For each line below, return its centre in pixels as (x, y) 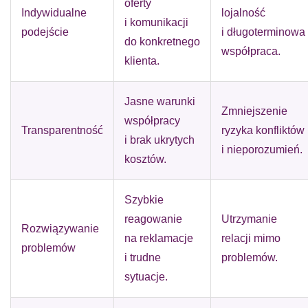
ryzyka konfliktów (263, 130)
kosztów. (145, 159)
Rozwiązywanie (60, 229)
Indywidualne (54, 13)
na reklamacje (159, 238)
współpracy (152, 121)
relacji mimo (251, 238)
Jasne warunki (160, 101)
